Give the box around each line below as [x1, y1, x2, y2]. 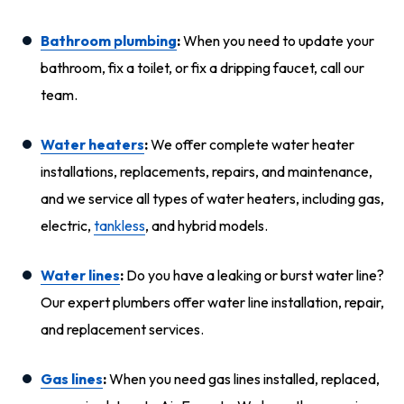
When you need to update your [180, 32, 374, 50]
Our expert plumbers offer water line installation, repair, [41, 293, 384, 311]
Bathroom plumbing [41, 32, 177, 50]
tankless [94, 216, 145, 234]
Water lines [41, 266, 120, 284]
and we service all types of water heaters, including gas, [41, 189, 384, 207]
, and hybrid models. [145, 216, 268, 234]
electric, [41, 216, 94, 234]
